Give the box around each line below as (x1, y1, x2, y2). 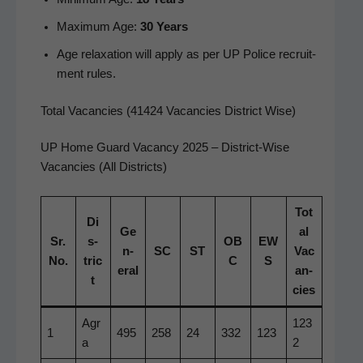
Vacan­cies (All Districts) (40, 160, 167, 174)
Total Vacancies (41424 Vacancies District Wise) (40, 104, 296, 117)
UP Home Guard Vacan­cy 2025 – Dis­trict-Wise (40, 141, 289, 155)
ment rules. (56, 66, 116, 80)
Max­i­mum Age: (56, 19, 140, 33)
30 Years (139, 19, 188, 33)
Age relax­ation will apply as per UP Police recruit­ (56, 47, 316, 61)
